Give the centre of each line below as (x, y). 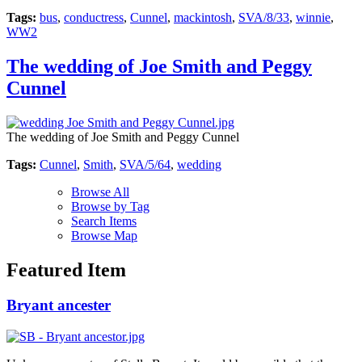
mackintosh (203, 17)
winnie (313, 17)
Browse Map (104, 235)
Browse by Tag (110, 206)
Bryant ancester (59, 305)
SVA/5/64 (145, 164)
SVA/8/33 (264, 17)
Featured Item (66, 269)
